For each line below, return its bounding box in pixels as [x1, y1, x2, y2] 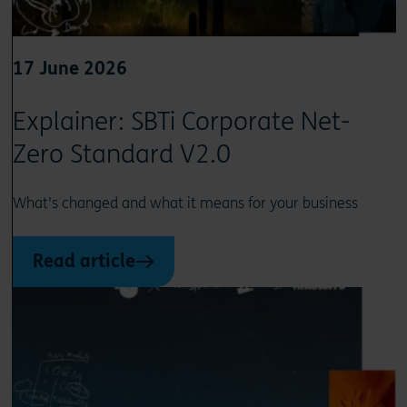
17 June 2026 [12, 57, 127, 79]
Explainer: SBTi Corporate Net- [12, 105, 351, 137]
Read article [32, 250, 135, 272]
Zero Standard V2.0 [12, 138, 231, 170]
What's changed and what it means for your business [12, 194, 358, 212]
